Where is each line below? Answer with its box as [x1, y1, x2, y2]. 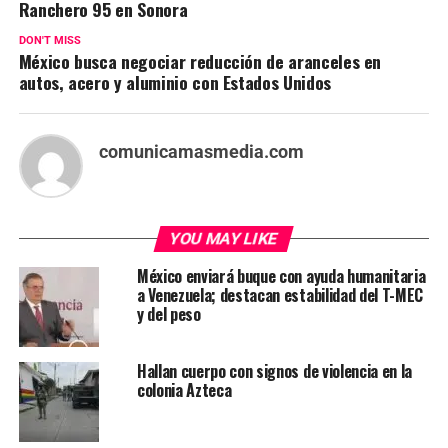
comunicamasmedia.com [98, 141, 304, 162]
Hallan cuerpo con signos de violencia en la [136, 358, 413, 383]
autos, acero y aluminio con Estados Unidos [18, 68, 331, 95]
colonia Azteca [136, 377, 232, 402]
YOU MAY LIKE [168, 228, 281, 248]
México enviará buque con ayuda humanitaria [136, 263, 426, 288]
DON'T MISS [18, 33, 81, 47]
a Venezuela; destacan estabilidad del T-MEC [136, 282, 424, 307]
